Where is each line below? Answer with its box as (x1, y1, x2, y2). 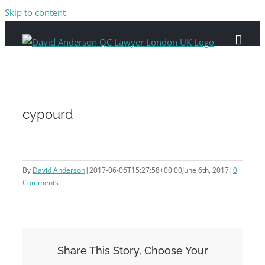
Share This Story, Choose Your (57, 244, 208, 257)
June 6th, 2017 (182, 165, 229, 175)
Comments (22, 177, 59, 188)
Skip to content (5, 7, 66, 18)
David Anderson (33, 165, 85, 175)
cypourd (22, 106, 73, 122)
